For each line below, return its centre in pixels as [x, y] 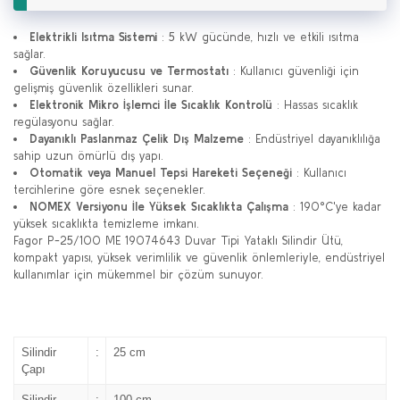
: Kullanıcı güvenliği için [294, 71]
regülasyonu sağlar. [64, 122]
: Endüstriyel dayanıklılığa [312, 139]
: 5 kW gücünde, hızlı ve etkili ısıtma [258, 37]
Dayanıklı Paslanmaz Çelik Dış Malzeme [137, 139]
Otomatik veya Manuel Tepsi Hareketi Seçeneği [161, 173]
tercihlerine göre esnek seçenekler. [109, 190]
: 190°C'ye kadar [335, 207]
